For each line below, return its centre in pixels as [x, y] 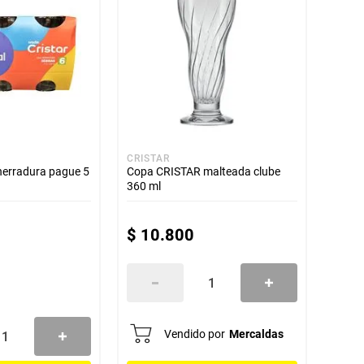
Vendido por [194, 334]
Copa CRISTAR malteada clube [203, 171]
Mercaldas [256, 334]
